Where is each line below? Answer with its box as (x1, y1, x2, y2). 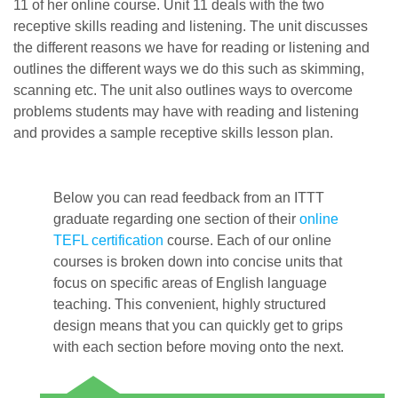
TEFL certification (53, 232, 163, 248)
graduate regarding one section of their (53, 211, 299, 227)
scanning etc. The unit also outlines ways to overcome (13, 82, 353, 98)
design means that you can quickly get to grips (53, 317, 343, 333)
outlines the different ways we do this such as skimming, (13, 60, 364, 76)
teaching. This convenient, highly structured (53, 296, 326, 312)
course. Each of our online (163, 232, 331, 248)
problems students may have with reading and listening (13, 103, 359, 119)
